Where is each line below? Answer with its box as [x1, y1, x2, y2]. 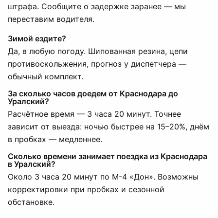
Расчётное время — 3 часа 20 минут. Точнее [8, 109, 181, 119]
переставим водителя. [8, 14, 94, 24]
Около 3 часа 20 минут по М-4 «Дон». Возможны [8, 172, 199, 182]
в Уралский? [8, 159, 55, 169]
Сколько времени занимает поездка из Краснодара [8, 151, 207, 161]
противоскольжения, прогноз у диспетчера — [8, 59, 186, 69]
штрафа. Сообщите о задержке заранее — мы [8, 1, 186, 11]
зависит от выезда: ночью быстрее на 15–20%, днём [8, 122, 209, 131]
